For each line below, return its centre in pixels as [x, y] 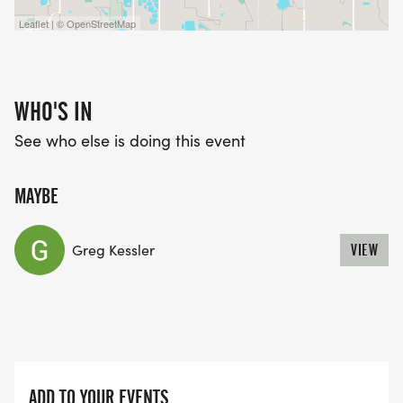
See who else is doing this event [130, 141]
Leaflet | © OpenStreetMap [77, 24]
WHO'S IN [54, 112]
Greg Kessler [113, 250]
